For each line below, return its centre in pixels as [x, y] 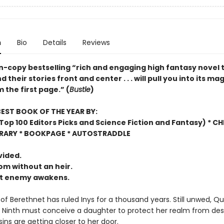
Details [54, 42]
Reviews [96, 42]
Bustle [80, 89]
